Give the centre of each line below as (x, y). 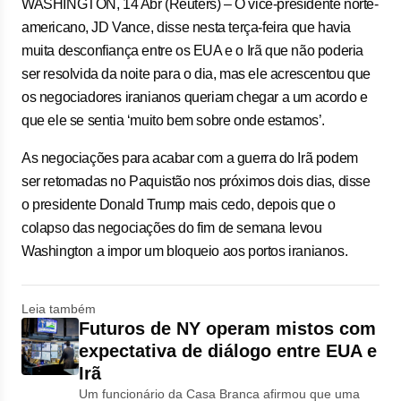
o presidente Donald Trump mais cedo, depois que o (179, 204)
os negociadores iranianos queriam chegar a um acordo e (195, 97)
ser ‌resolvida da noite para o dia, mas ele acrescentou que (196, 73)
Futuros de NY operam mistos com (227, 328)
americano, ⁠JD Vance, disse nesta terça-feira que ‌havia (187, 27)
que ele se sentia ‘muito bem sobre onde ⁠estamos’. (174, 120)
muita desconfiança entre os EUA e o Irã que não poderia (193, 50)
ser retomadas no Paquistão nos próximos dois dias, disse (196, 181)
